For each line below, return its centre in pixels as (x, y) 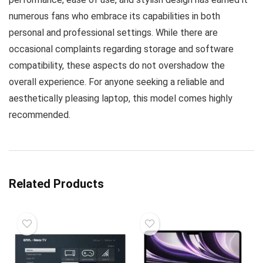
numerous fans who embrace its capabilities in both (114, 16)
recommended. (40, 115)
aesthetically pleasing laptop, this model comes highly (121, 98)
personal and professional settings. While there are (113, 33)
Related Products (56, 184)
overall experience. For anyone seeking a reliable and (117, 82)
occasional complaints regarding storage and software (121, 49)
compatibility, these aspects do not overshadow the (117, 65)
